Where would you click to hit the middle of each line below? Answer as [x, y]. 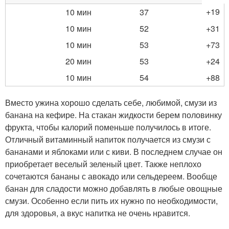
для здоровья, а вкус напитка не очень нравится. [98, 213]
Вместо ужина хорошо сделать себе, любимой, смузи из [111, 102]
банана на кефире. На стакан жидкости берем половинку [113, 115]
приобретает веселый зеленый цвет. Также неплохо [103, 164]
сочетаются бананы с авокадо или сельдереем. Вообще [111, 176]
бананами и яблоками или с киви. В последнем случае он [114, 152]
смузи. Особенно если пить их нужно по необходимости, [111, 201]
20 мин [78, 61]
